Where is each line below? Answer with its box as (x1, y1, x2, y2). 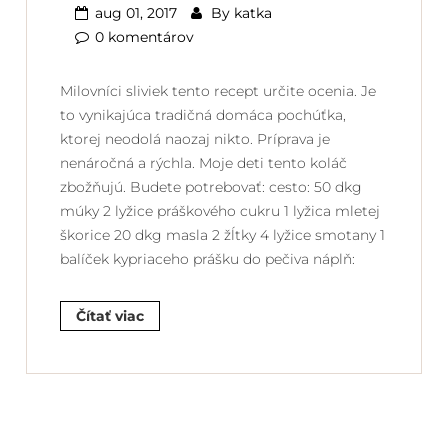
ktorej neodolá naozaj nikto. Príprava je (60, 129, 330, 148)
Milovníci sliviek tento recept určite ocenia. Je (60, 81, 376, 100)
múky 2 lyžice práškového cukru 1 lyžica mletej (60, 201, 380, 220)
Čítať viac (76, 306, 144, 325)
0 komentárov (95, 27, 194, 46)
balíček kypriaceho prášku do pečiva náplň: (60, 249, 355, 268)
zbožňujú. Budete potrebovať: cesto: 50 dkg (60, 177, 362, 196)
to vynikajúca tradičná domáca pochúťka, (60, 105, 346, 124)
